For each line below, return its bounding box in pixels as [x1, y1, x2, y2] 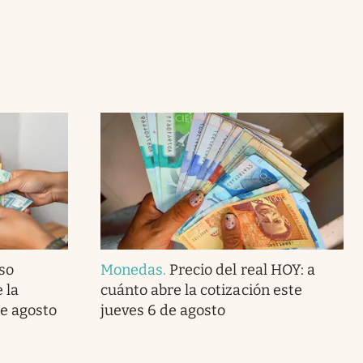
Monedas [100, 260, 164, 279]
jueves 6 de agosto [100, 301, 226, 319]
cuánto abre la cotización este [100, 280, 302, 299]
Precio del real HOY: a [169, 260, 315, 279]
